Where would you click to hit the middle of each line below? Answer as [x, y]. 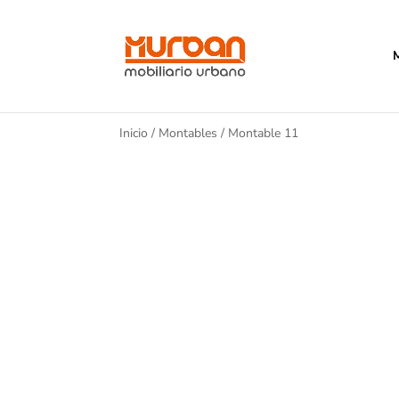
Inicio [134, 133]
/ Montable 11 [258, 133]
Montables [188, 133]
